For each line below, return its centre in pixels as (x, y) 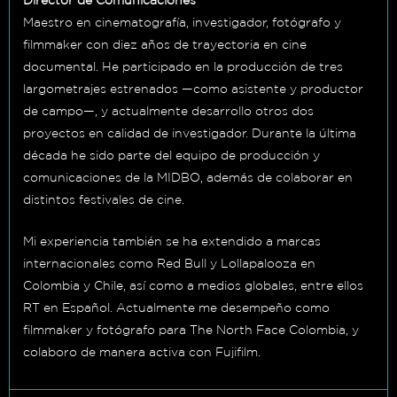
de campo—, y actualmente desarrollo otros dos (168, 111)
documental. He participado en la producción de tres (183, 67)
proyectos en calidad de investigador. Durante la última (190, 133)
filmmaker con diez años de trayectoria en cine (165, 45)
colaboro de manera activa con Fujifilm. (142, 352)
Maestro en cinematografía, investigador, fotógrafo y (182, 23)
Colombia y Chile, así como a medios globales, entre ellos (193, 286)
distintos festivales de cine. (104, 200)
